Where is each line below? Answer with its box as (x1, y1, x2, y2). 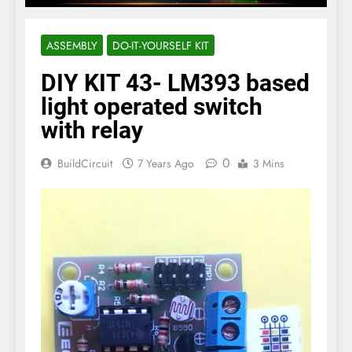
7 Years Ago (137, 155, 194, 171)
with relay (41, 115, 143, 144)
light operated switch (41, 92, 262, 120)
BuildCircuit (57, 155, 112, 171)
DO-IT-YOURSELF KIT (112, 37, 209, 53)
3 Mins (253, 155, 284, 171)
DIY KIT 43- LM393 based (41, 68, 310, 97)
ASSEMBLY (46, 37, 97, 53)
